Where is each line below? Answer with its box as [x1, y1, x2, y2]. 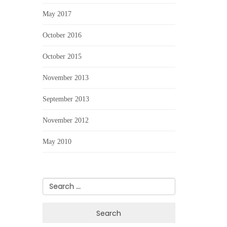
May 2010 [42, 138, 71, 145]
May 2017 [42, 10, 71, 18]
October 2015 [42, 53, 82, 60]
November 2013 [42, 74, 89, 82]
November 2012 [42, 117, 89, 124]
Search [42, 177, 67, 187]
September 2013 [42, 95, 89, 103]
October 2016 [42, 31, 82, 39]
